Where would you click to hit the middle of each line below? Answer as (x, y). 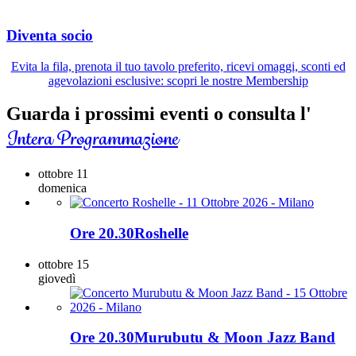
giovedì (57, 278)
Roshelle (161, 234)
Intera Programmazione (92, 138)
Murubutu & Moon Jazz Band (235, 338)
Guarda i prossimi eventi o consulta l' (159, 114)
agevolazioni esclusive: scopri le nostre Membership (178, 80)
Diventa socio (50, 35)
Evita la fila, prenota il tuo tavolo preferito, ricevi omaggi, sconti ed (178, 66)
